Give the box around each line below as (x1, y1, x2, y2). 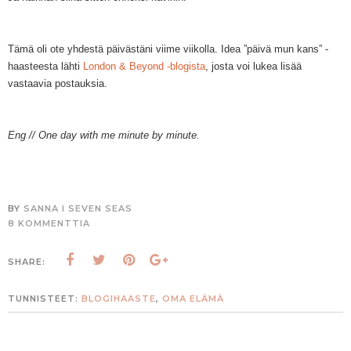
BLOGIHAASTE (81, 293, 156, 305)
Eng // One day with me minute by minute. (8, 129, 200, 142)
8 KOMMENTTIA (8, 218, 90, 230)
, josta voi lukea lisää (205, 60, 302, 73)
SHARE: (8, 256, 45, 268)
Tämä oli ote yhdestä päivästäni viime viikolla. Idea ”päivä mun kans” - (8, 43, 328, 56)
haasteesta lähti (8, 60, 83, 73)
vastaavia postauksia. (8, 78, 110, 90)
